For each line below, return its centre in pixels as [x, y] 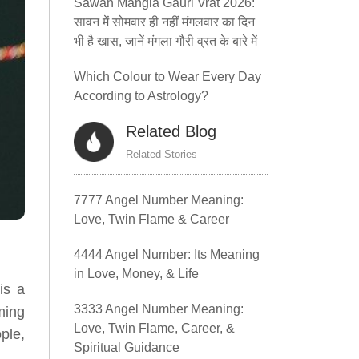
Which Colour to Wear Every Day [167, 77]
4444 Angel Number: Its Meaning [167, 254]
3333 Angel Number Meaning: [159, 309]
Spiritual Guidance [127, 347]
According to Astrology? [141, 96]
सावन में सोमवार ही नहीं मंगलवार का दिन [164, 22]
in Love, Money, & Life [136, 274]
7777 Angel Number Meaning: [159, 200]
